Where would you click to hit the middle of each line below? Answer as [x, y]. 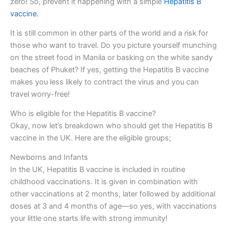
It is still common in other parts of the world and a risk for [109, 33]
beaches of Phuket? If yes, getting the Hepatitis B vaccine [109, 70]
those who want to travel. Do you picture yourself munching [113, 46]
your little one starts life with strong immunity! [89, 219]
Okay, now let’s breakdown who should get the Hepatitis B [111, 126]
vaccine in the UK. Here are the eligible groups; [91, 138]
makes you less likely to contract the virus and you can [105, 82]
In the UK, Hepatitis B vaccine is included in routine [98, 170]
